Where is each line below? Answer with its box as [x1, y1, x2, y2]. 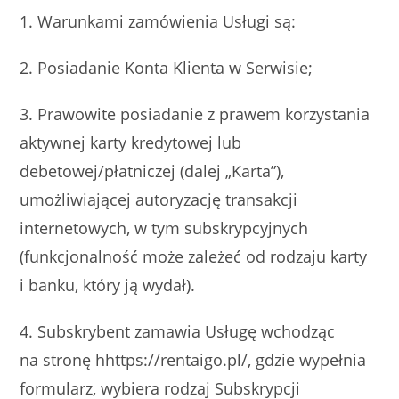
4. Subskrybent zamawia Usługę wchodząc [20, 321, 336, 342]
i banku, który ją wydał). [20, 274, 196, 296]
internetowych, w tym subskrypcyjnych [20, 217, 309, 239]
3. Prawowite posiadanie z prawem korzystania [20, 103, 370, 125]
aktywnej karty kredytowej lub [20, 132, 242, 153]
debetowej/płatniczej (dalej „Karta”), [20, 160, 285, 182]
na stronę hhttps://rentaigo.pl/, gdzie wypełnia [20, 349, 367, 370]
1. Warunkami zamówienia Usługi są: [20, 11, 297, 32]
